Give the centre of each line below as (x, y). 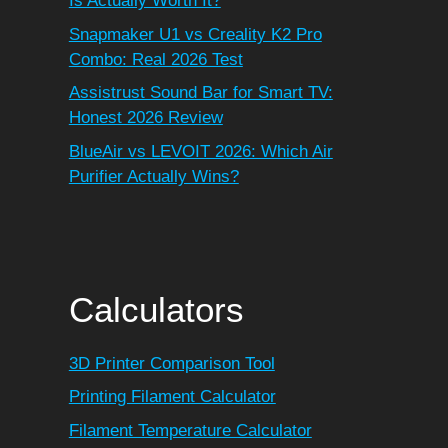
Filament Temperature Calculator (190, 430)
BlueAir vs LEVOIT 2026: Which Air (200, 151)
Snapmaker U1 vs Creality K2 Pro (195, 34)
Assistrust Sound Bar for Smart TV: (200, 93)
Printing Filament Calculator (172, 397)
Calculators (156, 309)
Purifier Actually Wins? (153, 176)
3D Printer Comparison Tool (171, 363)
